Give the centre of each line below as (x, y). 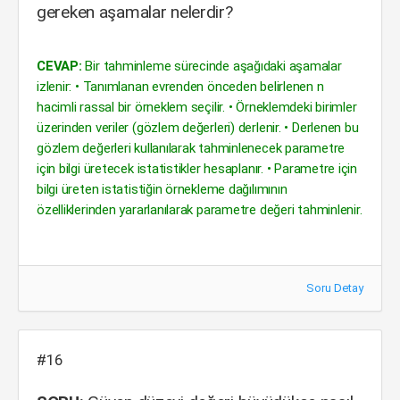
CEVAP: (59, 66)
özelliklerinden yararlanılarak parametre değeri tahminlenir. (200, 210)
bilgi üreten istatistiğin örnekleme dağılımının (162, 189)
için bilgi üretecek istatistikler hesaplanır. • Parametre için (197, 169)
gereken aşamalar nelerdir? (135, 12)
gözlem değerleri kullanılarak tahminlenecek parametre (191, 148)
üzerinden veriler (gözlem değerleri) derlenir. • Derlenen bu (198, 128)
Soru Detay (335, 288)
